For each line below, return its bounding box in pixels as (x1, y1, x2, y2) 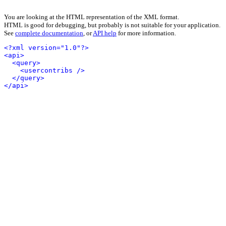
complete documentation (15, 29, 83, 37)
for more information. (117, 29, 176, 37)
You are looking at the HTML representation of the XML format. (4, 13, 179, 21)
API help (93, 29, 117, 37)
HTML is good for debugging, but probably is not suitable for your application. (4, 21, 220, 29)
